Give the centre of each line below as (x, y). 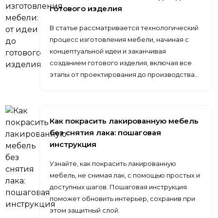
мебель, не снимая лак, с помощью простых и (125, 175)
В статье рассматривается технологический (124, 28)
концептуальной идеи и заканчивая (108, 51)
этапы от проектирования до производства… (125, 74)
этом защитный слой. (85, 210)
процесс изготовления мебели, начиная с (119, 39)
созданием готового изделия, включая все (121, 63)
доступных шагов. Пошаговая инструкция (118, 187)
